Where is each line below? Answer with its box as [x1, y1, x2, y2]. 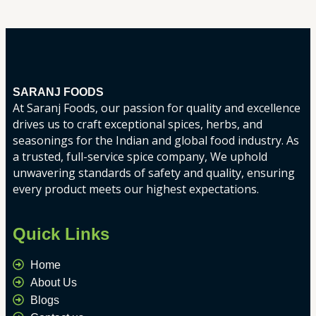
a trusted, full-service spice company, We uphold [13, 149, 267, 165]
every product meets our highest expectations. [13, 181, 259, 197]
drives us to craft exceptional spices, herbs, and [13, 116, 262, 133]
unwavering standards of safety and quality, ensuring [13, 165, 295, 181]
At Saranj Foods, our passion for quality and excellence [13, 100, 300, 116]
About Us [30, 276, 77, 288]
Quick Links [13, 224, 109, 244]
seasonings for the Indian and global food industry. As [13, 133, 299, 149]
